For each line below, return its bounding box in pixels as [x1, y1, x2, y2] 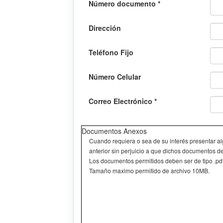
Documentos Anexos [82, 126, 147, 136]
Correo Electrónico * [89, 96, 157, 107]
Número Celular [89, 72, 141, 82]
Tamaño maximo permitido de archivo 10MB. [89, 166, 210, 175]
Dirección [89, 23, 121, 33]
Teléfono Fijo [89, 47, 133, 58]
